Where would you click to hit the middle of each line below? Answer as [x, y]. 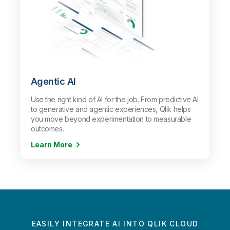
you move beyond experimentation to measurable [111, 119]
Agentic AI [53, 81]
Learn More [52, 145]
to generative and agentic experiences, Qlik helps [111, 109]
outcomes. [47, 129]
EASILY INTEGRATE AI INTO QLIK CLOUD [115, 224]
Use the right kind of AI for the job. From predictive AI [115, 99]
